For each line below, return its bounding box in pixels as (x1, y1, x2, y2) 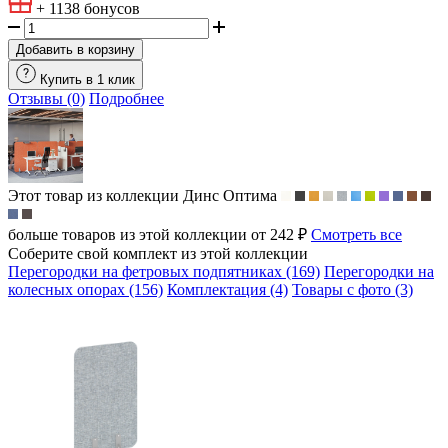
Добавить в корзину (16, 41, 135, 57)
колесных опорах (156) (8, 280, 163, 298)
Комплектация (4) (167, 280, 288, 298)
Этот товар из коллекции (8, 186, 179, 204)
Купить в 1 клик (40, 71, 135, 87)
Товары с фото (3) (292, 280, 413, 298)
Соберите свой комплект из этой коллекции (8, 244, 308, 262)
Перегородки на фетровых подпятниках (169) (8, 262, 320, 280)
